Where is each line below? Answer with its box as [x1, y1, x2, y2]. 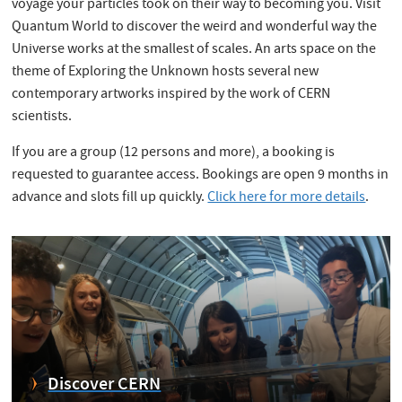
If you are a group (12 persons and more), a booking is [12, 142, 336, 164]
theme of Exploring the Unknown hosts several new [12, 61, 319, 83]
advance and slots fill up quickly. [12, 187, 208, 209]
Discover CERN [48, 371, 162, 399]
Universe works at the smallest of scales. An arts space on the [12, 39, 377, 61]
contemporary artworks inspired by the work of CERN [12, 83, 331, 106]
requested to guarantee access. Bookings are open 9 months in [12, 164, 389, 187]
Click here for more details [207, 187, 366, 209]
